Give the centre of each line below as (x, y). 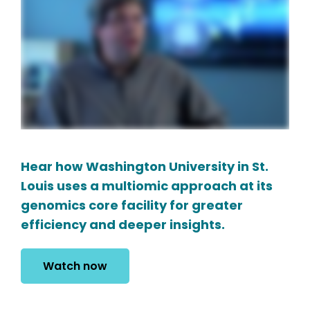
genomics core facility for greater (132, 206)
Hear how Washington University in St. (145, 167)
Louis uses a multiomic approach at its (147, 186)
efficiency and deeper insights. (123, 225)
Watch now (75, 266)
